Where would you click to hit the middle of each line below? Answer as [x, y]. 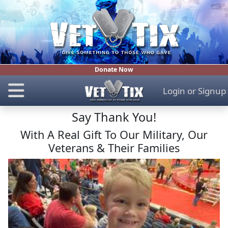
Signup [212, 91]
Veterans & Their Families [114, 148]
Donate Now [114, 70]
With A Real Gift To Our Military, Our [114, 135]
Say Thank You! [114, 117]
